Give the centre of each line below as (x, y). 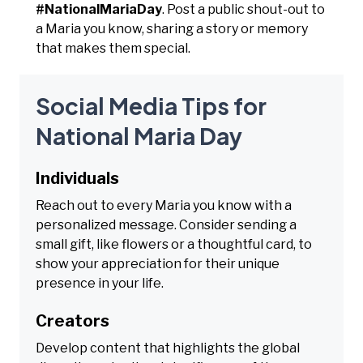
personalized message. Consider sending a (166, 224)
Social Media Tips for (151, 105)
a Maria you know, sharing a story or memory (172, 28)
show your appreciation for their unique (158, 263)
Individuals (77, 178)
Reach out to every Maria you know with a (164, 205)
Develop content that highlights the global (168, 348)
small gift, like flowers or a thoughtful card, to (174, 244)
